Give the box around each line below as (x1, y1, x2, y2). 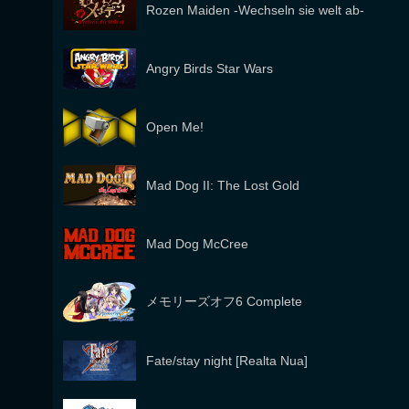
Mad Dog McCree (146, 236, 248, 251)
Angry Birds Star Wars (146, 61, 273, 76)
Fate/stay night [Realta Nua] (146, 353, 308, 368)
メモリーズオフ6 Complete (146, 294, 302, 309)
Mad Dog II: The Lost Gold (146, 178, 299, 193)
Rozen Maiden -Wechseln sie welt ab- (146, 3, 364, 17)
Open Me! (146, 120, 204, 134)
